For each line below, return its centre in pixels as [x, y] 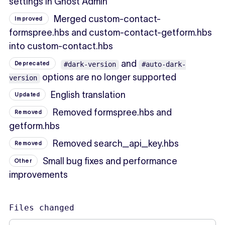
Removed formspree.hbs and [113, 113]
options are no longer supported [108, 78]
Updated [27, 95]
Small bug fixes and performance [110, 161]
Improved [29, 19]
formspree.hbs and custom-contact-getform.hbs [110, 33]
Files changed [41, 208]
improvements [38, 175]
